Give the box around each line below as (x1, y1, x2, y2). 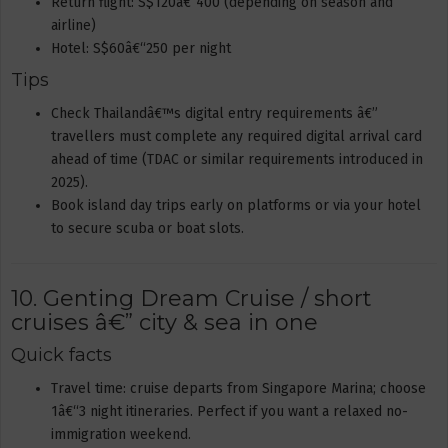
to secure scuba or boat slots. (51, 219, 244, 237)
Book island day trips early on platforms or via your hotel (51, 196, 421, 214)
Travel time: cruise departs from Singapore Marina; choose (51, 379, 426, 397)
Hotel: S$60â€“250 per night (51, 39, 231, 57)
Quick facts (11, 344, 112, 366)
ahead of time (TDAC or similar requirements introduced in (51, 150, 423, 168)
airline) (51, 16, 96, 34)
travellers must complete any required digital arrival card (51, 127, 422, 145)
